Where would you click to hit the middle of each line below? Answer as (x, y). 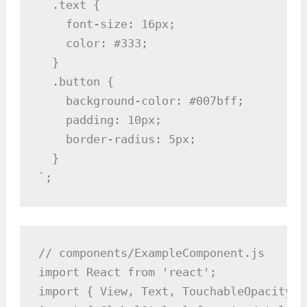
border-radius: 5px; (118, 139)
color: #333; (94, 44)
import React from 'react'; (128, 272)
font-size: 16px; (107, 24)
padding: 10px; (100, 120)
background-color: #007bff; (142, 101)
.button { (76, 82)
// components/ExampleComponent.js (152, 253)
